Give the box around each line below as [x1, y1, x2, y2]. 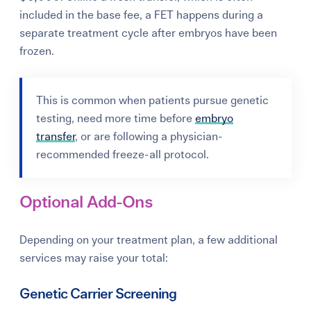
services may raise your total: [19, 252, 169, 264]
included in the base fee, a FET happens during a [19, 9, 264, 21]
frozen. [19, 45, 55, 57]
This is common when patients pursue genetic [36, 94, 269, 106]
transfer [36, 131, 76, 142]
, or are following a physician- [75, 131, 224, 142]
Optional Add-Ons [19, 194, 153, 211]
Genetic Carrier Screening [19, 287, 177, 301]
